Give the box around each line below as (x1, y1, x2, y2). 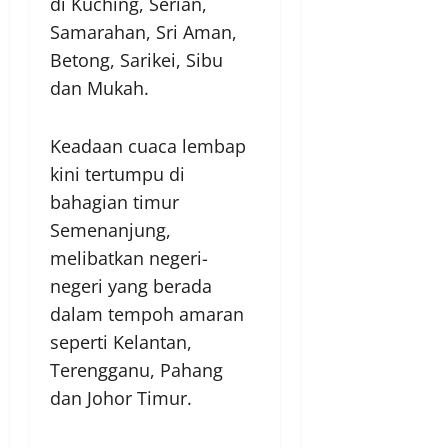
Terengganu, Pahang (50, 358, 223, 383)
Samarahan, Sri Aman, (50, 20, 237, 45)
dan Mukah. (50, 76, 149, 101)
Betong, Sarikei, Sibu (50, 48, 223, 73)
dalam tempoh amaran (50, 302, 244, 327)
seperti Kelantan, (50, 330, 192, 355)
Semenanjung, (50, 218, 171, 243)
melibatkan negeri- (50, 246, 208, 271)
